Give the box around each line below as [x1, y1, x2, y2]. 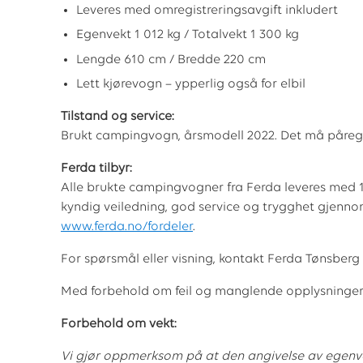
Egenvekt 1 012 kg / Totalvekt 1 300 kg [76, 28, 300, 42]
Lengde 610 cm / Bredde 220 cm [76, 53, 267, 66]
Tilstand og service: [61, 110, 174, 124]
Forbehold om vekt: [61, 318, 177, 331]
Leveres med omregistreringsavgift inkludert [76, 4, 339, 18]
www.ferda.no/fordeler [61, 220, 193, 234]
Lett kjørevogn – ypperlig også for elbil [76, 78, 306, 92]
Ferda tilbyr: [61, 162, 132, 176]
